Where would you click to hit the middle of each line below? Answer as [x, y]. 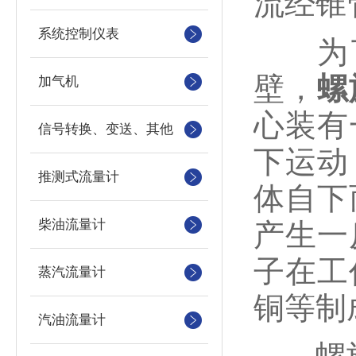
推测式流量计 [79, 177]
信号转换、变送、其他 [106, 129]
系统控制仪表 [79, 34]
